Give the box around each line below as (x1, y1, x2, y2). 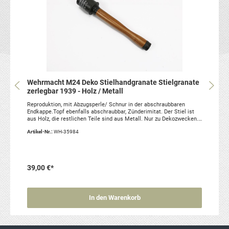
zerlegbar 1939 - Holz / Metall (27, 86, 123, 96)
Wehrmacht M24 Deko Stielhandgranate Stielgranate (27, 78, 199, 87)
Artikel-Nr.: (27, 128, 54, 134)
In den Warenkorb (88, 194, 141, 202)
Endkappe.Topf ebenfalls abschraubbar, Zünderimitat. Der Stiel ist (27, 108, 194, 115)
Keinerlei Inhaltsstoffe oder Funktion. (27, 122, 122, 129)
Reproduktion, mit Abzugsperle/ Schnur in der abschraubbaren (27, 101, 185, 108)
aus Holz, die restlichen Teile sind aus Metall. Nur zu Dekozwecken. (27, 115, 198, 122)
